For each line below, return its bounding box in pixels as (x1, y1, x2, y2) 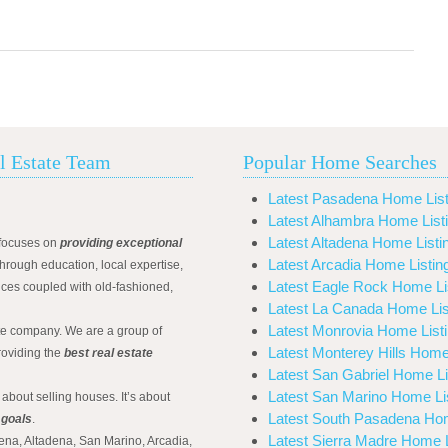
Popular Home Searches (242, 151, 437, 173)
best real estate (64, 346, 153, 360)
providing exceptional (60, 236, 182, 250)
